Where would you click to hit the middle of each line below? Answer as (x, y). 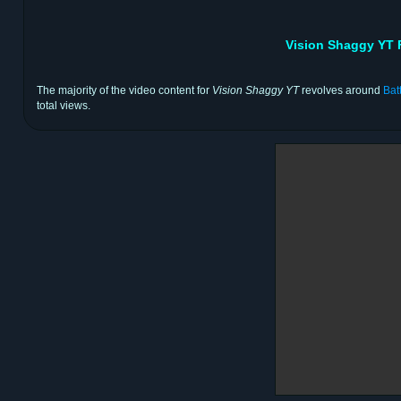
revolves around (341, 91)
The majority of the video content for (124, 91)
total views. (64, 106)
